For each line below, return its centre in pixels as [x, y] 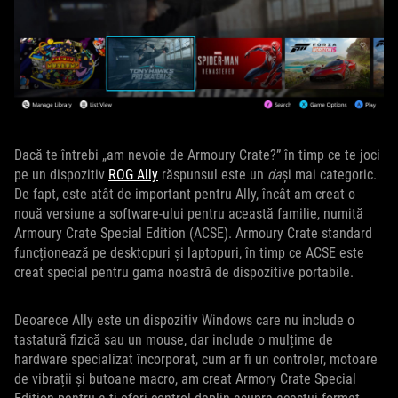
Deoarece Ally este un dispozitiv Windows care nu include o [184, 320]
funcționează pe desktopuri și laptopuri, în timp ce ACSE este [189, 253]
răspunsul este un [213, 175]
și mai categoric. [329, 175]
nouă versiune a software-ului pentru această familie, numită [189, 214]
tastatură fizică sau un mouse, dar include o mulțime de [174, 340]
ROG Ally [133, 175]
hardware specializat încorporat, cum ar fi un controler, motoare [196, 359]
